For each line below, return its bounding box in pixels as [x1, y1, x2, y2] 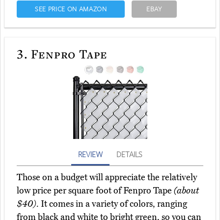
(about [174, 185, 199, 196]
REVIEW [78, 149, 103, 160]
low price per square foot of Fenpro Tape [17, 185, 174, 196]
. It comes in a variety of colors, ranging [36, 198, 187, 210]
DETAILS [116, 149, 142, 160]
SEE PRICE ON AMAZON [34, 4, 107, 14]
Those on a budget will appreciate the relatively [17, 172, 197, 183]
